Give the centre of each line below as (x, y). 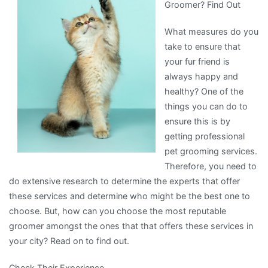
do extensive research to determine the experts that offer (124, 181)
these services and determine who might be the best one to (130, 196)
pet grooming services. (211, 151)
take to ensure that (202, 46)
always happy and (201, 76)
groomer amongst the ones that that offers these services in (131, 226)
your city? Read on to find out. (69, 240)
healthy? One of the (204, 91)
